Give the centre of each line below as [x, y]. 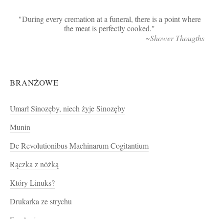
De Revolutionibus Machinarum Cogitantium [79, 146]
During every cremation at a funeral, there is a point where [111, 19]
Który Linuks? [32, 183]
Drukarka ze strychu [41, 202]
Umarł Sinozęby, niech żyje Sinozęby [67, 109]
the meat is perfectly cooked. [108, 29]
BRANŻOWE [34, 83]
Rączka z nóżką [34, 164]
